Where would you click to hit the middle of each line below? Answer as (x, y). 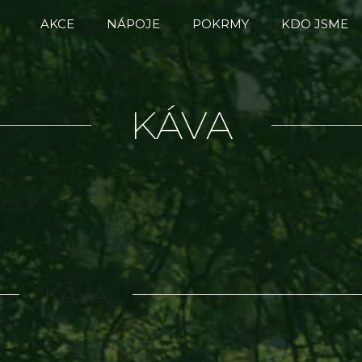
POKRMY (221, 24)
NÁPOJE (133, 24)
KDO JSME (315, 24)
